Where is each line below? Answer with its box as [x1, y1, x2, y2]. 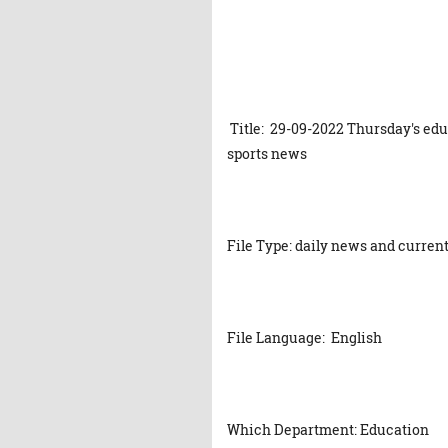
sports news [227, 144, 307, 163]
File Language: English [227, 328, 382, 347]
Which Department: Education [227, 420, 429, 439]
